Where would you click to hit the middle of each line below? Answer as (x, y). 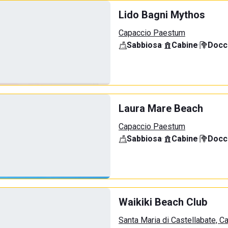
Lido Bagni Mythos (162, 15)
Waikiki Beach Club (163, 202)
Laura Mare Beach (161, 108)
